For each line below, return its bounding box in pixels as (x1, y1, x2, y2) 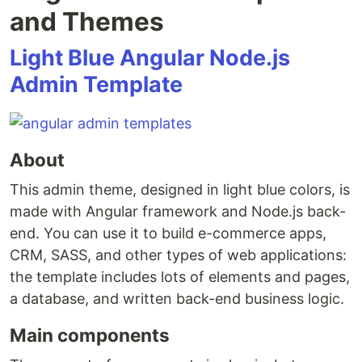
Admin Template (10, 71, 183, 98)
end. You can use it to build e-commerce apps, (10, 225, 326, 242)
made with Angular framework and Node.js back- (10, 203, 346, 220)
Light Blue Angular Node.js (10, 44, 290, 71)
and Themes (10, 6, 164, 37)
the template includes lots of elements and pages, (10, 268, 350, 285)
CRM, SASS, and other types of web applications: (10, 246, 347, 263)
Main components (10, 324, 170, 346)
